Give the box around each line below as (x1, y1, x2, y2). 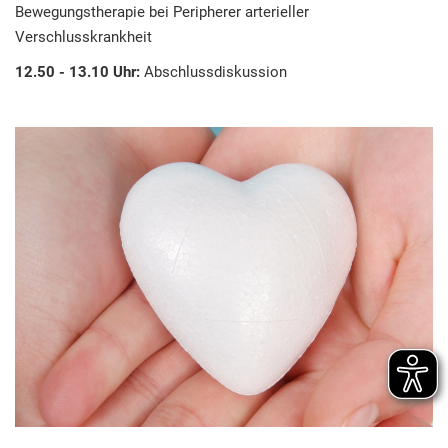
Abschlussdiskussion (144, 63, 287, 81)
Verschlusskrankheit (15, 28, 156, 46)
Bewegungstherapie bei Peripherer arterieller (15, 3, 309, 21)
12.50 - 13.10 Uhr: (15, 63, 144, 81)
